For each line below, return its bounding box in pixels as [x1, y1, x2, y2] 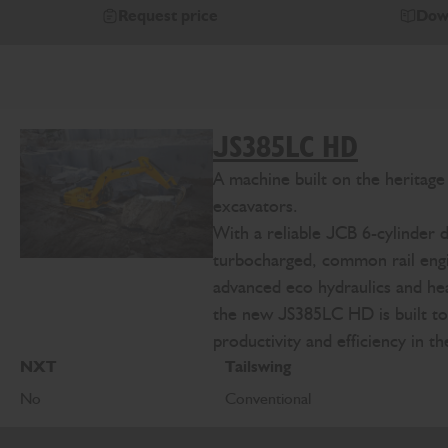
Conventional [225, 389, 316, 409]
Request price [118, 6, 218, 26]
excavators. [213, 195, 298, 218]
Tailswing [225, 357, 292, 377]
